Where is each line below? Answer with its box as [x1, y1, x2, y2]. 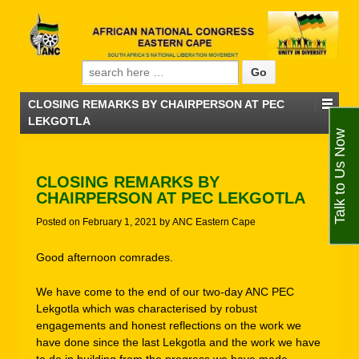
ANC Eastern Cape [172, 216, 256, 228]
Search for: [81, 63, 142, 77]
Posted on [36, 216, 83, 228]
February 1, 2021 [83, 216, 157, 228]
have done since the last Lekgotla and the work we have [36, 335, 321, 349]
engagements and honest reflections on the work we [36, 318, 301, 332]
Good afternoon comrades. [36, 250, 173, 264]
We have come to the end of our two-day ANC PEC [36, 284, 294, 298]
